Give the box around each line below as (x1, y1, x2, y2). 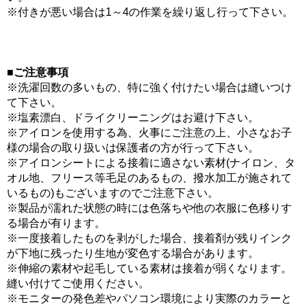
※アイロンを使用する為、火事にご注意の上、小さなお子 (7, 127, 292, 139)
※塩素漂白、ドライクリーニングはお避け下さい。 (7, 112, 259, 124)
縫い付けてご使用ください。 (7, 278, 149, 290)
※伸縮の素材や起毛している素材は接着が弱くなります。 (7, 262, 292, 275)
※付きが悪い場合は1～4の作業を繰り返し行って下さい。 (7, 6, 293, 19)
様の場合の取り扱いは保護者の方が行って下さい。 (7, 142, 259, 154)
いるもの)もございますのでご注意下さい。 (7, 187, 219, 199)
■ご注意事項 (7, 66, 69, 79)
